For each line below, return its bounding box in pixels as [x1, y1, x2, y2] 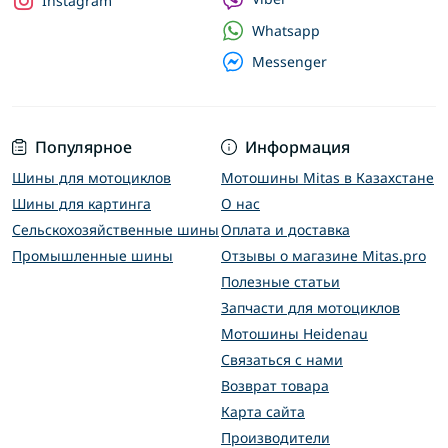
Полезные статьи [221, 272, 340, 292]
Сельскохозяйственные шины [12, 220, 219, 240]
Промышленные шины [12, 246, 173, 266]
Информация [245, 136, 350, 159]
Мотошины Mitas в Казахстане [221, 168, 434, 188]
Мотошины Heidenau [221, 324, 368, 344]
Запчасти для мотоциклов [221, 298, 400, 318]
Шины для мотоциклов [12, 168, 171, 188]
